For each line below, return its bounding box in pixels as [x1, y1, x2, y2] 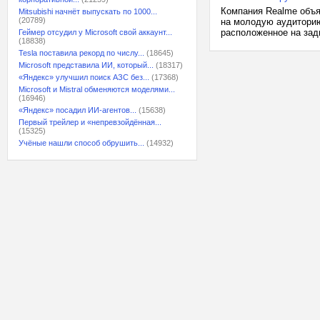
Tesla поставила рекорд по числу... [19, 49, 144, 57]
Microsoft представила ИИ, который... [19, 61, 154, 69]
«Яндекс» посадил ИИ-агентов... [19, 106, 136, 114]
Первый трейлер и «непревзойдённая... [19, 118, 161, 126]
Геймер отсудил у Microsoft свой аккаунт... [19, 28, 172, 36]
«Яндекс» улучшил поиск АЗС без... [19, 73, 149, 81]
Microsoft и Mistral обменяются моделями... [19, 85, 175, 94]
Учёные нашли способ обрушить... [19, 139, 144, 147]
